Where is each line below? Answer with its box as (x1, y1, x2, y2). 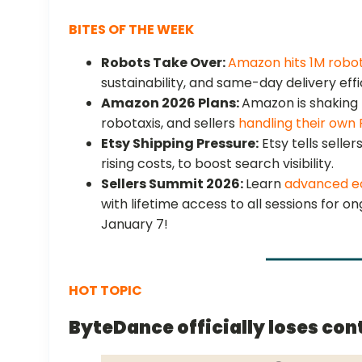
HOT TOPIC (69, 280, 143, 300)
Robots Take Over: (101, 53, 229, 72)
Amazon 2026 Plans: (101, 93, 242, 112)
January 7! (101, 214, 169, 234)
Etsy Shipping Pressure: (101, 133, 259, 153)
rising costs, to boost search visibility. (101, 154, 335, 173)
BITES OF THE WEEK (69, 19, 195, 39)
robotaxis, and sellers (101, 113, 239, 133)
